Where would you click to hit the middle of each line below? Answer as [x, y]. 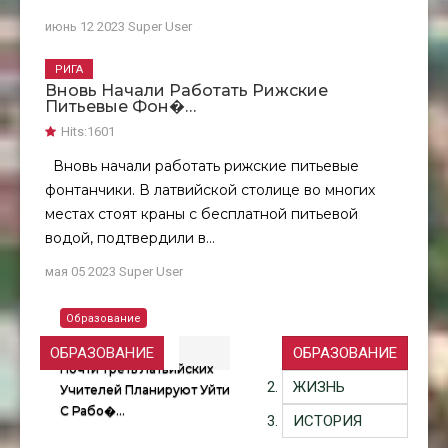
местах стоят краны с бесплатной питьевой [201, 214]
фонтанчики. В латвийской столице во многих [210, 190]
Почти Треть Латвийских [136, 369]
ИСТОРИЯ [327, 421]
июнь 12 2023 [86, 27]
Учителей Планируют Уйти [145, 390]
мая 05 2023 [82, 272]
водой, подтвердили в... [130, 238]
